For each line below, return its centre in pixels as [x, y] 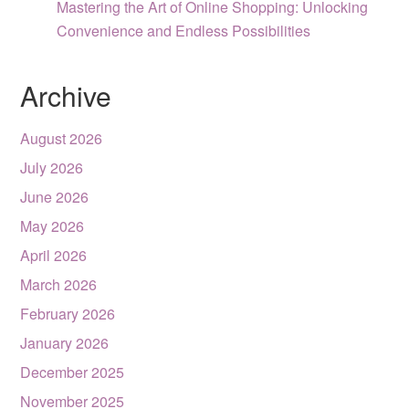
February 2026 [68, 314]
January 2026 [65, 343]
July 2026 [52, 168]
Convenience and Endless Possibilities [184, 31]
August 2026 [62, 138]
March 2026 [59, 284]
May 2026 [52, 226]
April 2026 [54, 255]
